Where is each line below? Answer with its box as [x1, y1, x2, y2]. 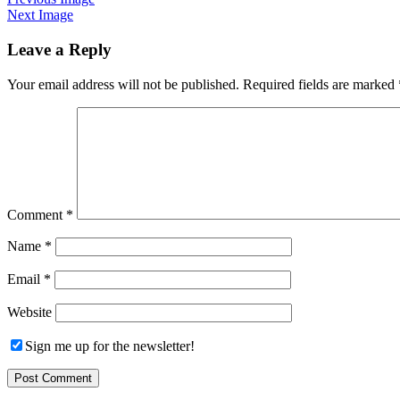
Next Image [7, 7, 73, 23]
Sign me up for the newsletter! [25, 337, 195, 354]
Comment [7, 206, 66, 222]
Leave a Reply [7, 40, 112, 60]
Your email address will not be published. [7, 76, 239, 92]
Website [7, 304, 52, 320]
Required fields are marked [243, 76, 398, 92]
